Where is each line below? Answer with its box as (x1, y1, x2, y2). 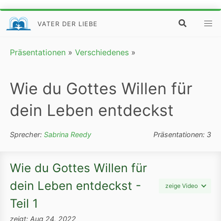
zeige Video (165, 182, 198, 190)
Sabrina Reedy (44, 130, 91, 139)
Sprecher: (10, 130, 44, 139)
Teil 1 (10, 196, 38, 211)
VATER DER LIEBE (37, 20, 98, 28)
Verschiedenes (75, 47, 129, 58)
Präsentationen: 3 (153, 130, 211, 139)
